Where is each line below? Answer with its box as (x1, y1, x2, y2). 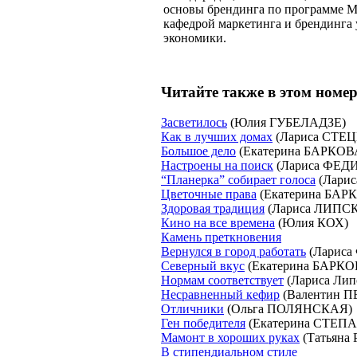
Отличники (161, 302, 224, 316)
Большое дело (161, 144, 236, 159)
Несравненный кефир (161, 288, 280, 302)
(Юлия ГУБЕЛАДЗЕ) (227, 116, 346, 130)
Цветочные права (161, 187, 257, 202)
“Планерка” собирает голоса (161, 173, 316, 187)
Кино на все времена (161, 216, 275, 230)
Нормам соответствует (161, 273, 284, 288)
